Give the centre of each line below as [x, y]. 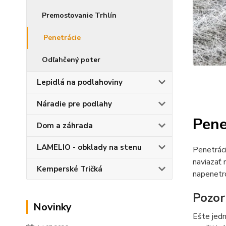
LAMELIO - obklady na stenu [89, 147]
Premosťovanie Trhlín [79, 15]
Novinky [52, 207]
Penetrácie [62, 38]
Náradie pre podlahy [74, 104]
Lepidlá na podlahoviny [80, 82]
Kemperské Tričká [70, 169]
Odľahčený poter [71, 60]
